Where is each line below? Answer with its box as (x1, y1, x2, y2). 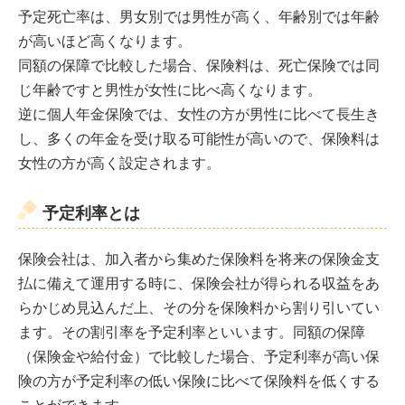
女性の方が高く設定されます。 (18, 155, 221, 171)
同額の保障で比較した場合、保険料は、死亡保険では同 (18, 57, 380, 73)
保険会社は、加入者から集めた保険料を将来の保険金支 (18, 250, 380, 267)
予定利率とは (42, 203, 140, 222)
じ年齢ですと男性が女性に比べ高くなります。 (18, 81, 322, 98)
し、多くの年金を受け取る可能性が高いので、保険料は (18, 130, 380, 146)
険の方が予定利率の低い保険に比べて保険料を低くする (18, 372, 380, 389)
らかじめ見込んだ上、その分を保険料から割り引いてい (18, 299, 380, 316)
